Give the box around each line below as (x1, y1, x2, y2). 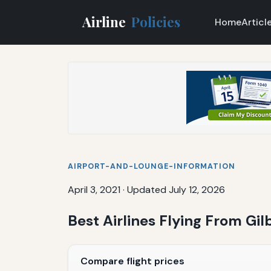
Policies (131, 12, 181, 31)
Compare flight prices (80, 255, 184, 268)
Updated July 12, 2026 (127, 183, 225, 196)
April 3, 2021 (68, 183, 120, 196)
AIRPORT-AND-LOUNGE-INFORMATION (68, 161, 235, 171)
